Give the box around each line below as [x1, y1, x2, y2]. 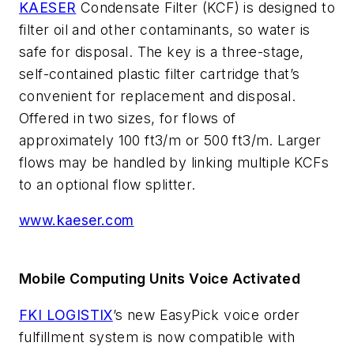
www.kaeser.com [19, 212, 134, 229]
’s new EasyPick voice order [112, 306, 300, 323]
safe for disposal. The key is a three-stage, [19, 43, 304, 60]
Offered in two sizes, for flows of [19, 109, 236, 126]
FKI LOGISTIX [19, 306, 113, 323]
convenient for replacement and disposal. [19, 87, 296, 104]
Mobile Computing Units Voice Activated [19, 269, 301, 287]
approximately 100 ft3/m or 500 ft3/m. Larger [19, 131, 322, 149]
